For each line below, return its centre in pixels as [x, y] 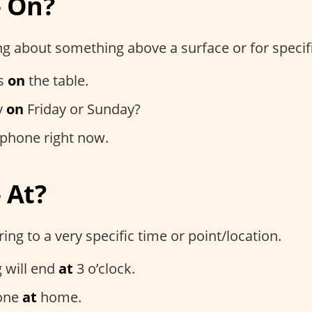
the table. [57, 81]
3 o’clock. [104, 269]
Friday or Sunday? [82, 109]
